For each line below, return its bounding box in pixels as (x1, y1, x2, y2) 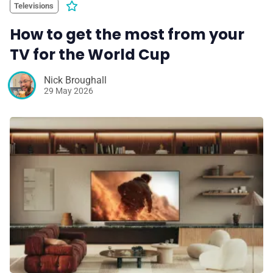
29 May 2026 (44, 86, 93, 97)
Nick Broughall (44, 74, 107, 87)
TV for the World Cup (10, 43, 170, 65)
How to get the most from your (10, 23, 244, 45)
